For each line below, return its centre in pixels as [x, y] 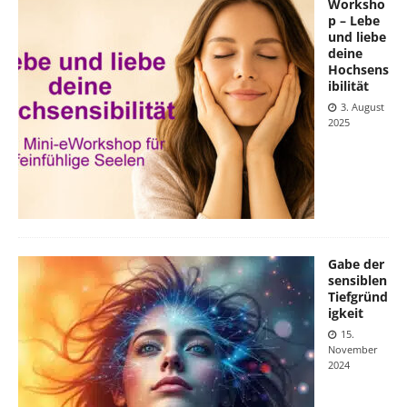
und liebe [357, 36]
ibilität [348, 85]
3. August [362, 106]
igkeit [346, 313]
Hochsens [358, 69]
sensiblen [357, 280]
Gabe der [356, 263]
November [353, 349]
